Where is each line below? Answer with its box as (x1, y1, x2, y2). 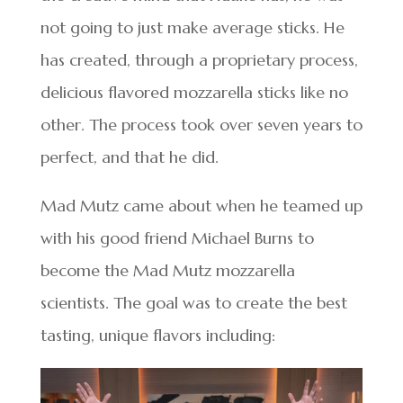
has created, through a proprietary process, (40, 49, 358, 70)
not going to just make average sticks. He (40, 16, 345, 38)
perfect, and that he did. (40, 146, 219, 167)
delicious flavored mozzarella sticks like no (40, 81, 348, 103)
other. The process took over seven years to (40, 113, 363, 135)
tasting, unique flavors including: (40, 324, 275, 345)
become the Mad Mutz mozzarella (40, 259, 295, 281)
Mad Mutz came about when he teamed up (40, 194, 363, 216)
